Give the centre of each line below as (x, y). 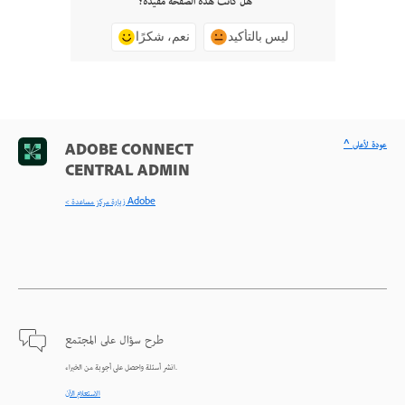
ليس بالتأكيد (258, 37)
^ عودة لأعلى (370, 146)
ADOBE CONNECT (129, 152)
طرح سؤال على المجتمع (114, 341)
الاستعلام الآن (83, 395)
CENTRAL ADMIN (127, 173)
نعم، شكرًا (162, 37)
